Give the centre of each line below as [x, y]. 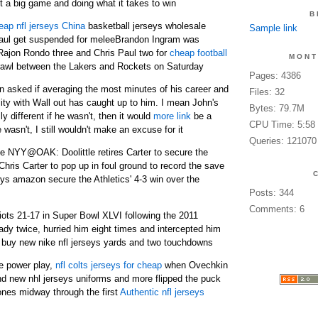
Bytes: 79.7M [276, 108]
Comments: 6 [276, 209]
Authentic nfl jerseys [162, 292]
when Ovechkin [194, 265]
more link [172, 116]
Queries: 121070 [283, 141]
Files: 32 [267, 92]
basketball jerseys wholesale [145, 26]
